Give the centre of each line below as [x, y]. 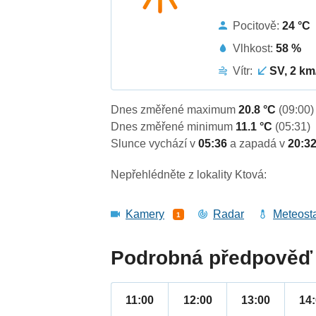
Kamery [145, 214]
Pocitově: [258, 25]
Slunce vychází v [155, 144]
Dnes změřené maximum [175, 110]
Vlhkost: [255, 48]
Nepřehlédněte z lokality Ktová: [189, 175]
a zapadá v [259, 144]
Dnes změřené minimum [174, 127]
